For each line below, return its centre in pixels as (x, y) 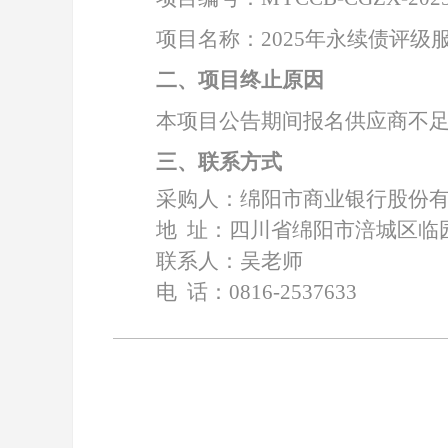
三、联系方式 (219, 162)
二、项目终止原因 (240, 80)
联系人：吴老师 (229, 261)
